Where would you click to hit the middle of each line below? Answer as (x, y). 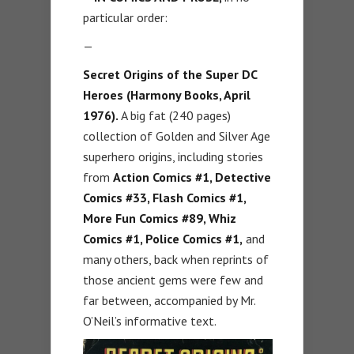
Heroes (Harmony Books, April (167, 95)
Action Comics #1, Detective (192, 177)
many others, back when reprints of (176, 260)
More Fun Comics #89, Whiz (160, 218)
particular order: (125, 18)
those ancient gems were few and (173, 280)
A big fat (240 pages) (175, 116)
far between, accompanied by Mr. (169, 301)
